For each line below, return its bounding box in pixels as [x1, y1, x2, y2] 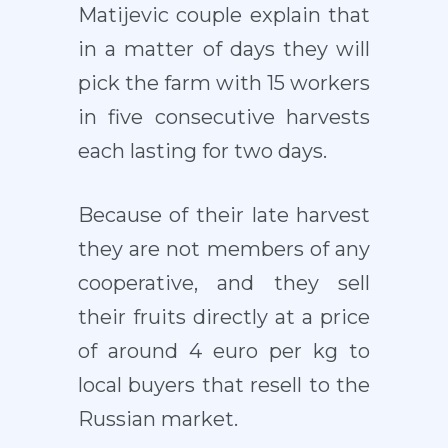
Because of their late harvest [77, 203, 371, 228]
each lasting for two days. [77, 139, 327, 164]
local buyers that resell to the [77, 373, 371, 398]
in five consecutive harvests [77, 105, 371, 130]
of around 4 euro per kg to [77, 339, 371, 364]
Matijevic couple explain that [77, 3, 371, 28]
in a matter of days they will [77, 37, 371, 62]
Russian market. [77, 407, 238, 432]
